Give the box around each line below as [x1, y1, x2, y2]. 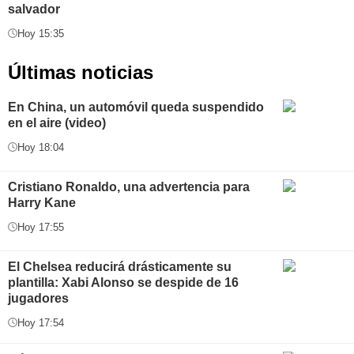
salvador [8, 2, 60, 16]
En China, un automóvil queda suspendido [8, 100, 264, 114]
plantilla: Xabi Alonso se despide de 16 [8, 275, 239, 289]
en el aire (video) [8, 115, 106, 130]
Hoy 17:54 [17, 316, 64, 329]
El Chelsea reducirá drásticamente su [8, 259, 232, 273]
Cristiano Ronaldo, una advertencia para [8, 179, 250, 194]
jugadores [8, 291, 69, 305]
